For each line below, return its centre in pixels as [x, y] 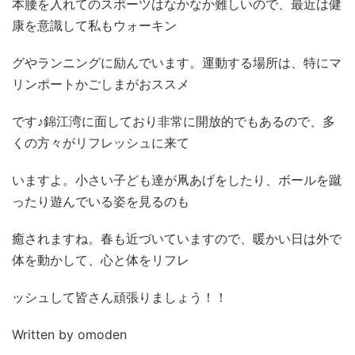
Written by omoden [69, 334]
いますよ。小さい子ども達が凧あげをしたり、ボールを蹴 [177, 180]
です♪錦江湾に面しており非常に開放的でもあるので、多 [174, 121]
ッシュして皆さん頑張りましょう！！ [120, 297]
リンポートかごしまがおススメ [101, 84]
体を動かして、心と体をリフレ [101, 260]
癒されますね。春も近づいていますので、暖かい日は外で [177, 239]
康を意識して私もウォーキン [94, 25]
